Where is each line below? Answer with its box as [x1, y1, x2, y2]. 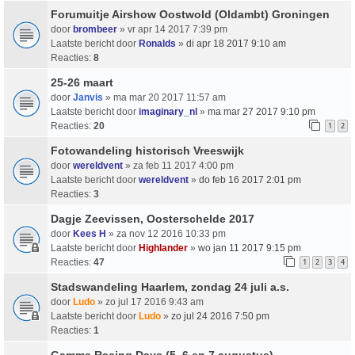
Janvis [73, 91, 103, 103]
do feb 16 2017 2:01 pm [199, 174, 301, 185]
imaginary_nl [139, 105, 197, 117]
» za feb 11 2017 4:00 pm [123, 159, 234, 171]
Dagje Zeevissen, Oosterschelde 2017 [51, 212, 254, 225]
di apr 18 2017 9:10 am [186, 37, 286, 49]
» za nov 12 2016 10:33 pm [106, 227, 226, 239]
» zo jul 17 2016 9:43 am [95, 296, 204, 307]
